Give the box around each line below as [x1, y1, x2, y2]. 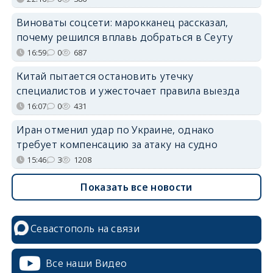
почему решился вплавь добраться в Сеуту [16, 30, 233, 44]
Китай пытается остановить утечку [16, 69, 194, 83]
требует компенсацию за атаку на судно [16, 138, 218, 152]
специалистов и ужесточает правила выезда [16, 84, 239, 98]
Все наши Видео [45, 257, 127, 271]
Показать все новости [80, 180, 193, 194]
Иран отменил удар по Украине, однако [16, 123, 214, 137]
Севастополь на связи [30, 222, 140, 236]
